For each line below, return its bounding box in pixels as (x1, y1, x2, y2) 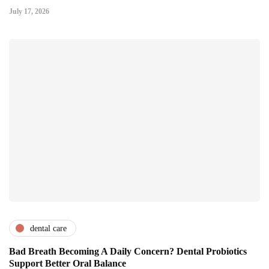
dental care (30, 223, 67, 233)
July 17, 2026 (9, 7, 49, 16)
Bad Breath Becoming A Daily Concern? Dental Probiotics (9, 246, 247, 257)
